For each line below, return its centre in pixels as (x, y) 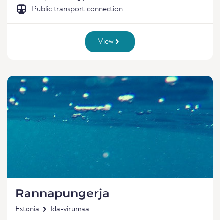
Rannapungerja (62, 193)
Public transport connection (77, 9)
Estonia (27, 209)
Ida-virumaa (70, 209)
